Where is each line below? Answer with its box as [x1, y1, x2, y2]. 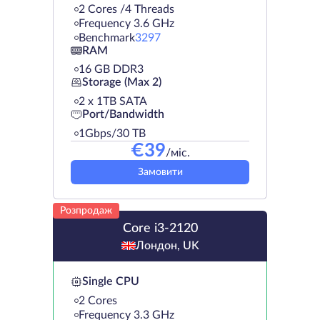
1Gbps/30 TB [79, 127, 146, 139]
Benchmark [79, 31, 135, 44]
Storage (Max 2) [82, 76, 161, 89]
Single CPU [82, 276, 139, 288]
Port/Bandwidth [82, 109, 164, 121]
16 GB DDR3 [79, 63, 144, 75]
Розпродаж [60, 205, 112, 216]
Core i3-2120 [122, 221, 198, 235]
